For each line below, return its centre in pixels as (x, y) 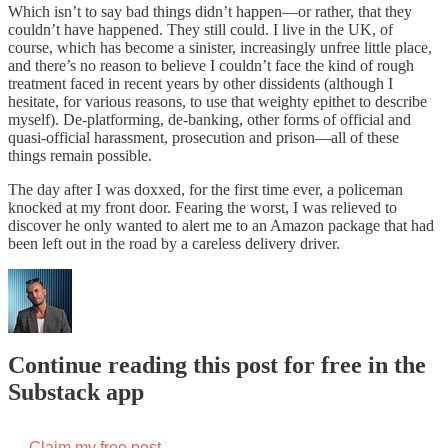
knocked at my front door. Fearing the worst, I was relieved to (202, 207)
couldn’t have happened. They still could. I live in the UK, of (200, 29)
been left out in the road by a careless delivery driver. (174, 243)
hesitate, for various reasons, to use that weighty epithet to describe (217, 101)
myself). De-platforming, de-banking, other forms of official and (209, 119)
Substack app (76, 392)
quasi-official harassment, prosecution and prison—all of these (203, 137)
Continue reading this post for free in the (217, 365)
